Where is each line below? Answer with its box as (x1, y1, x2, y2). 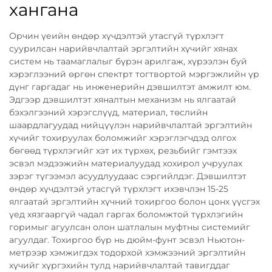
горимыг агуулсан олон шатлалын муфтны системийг (9, 221, 250, 233)
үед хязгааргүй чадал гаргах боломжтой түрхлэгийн (9, 208, 243, 220)
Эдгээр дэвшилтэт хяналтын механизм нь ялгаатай (9, 93, 236, 105)
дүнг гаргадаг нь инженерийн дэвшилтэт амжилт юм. (9, 81, 251, 92)
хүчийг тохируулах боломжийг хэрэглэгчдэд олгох (9, 132, 236, 143)
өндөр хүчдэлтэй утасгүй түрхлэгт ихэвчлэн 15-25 (9, 183, 228, 194)
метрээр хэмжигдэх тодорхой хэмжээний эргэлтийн (9, 246, 245, 258)
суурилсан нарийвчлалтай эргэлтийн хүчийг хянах (9, 42, 237, 54)
